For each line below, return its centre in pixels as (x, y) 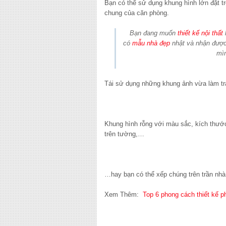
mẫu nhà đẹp (151, 43)
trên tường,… (124, 134)
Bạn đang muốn (153, 33)
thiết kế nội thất (200, 33)
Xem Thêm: (124, 194)
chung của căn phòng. (137, 13)
